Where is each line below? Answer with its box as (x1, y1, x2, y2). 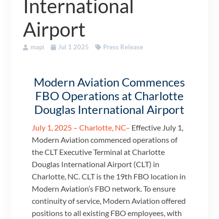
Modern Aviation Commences (34, 74, 185, 89)
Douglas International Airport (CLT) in (32, 159, 160, 169)
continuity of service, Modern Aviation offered (32, 196, 186, 205)
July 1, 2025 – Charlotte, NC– (32, 122, 131, 132)
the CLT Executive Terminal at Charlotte (32, 147, 165, 156)
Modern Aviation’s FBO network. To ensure (32, 183, 176, 193)
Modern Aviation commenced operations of (32, 134, 178, 144)
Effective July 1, (130, 122, 184, 132)
